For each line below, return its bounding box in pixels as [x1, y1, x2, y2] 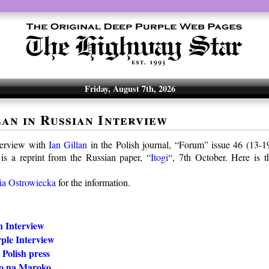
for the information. [55, 175, 130, 189]
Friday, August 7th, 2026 [84, 82, 175, 95]
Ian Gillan [48, 138, 88, 151]
